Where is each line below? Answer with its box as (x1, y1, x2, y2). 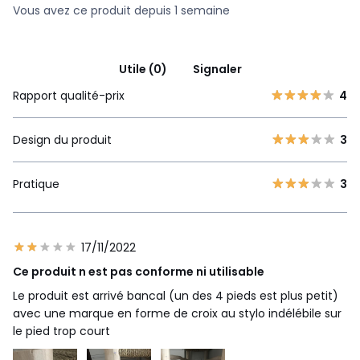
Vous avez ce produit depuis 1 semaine (13, 2, 230, 19)
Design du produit (13, 132, 112, 149)
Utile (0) (118, 61, 167, 78)
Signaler (192, 61, 242, 78)
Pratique (13, 176, 59, 193)
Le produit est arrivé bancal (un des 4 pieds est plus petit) (13, 288, 338, 305)
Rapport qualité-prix (13, 88, 125, 104)
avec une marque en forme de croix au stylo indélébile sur (13, 305, 342, 322)
